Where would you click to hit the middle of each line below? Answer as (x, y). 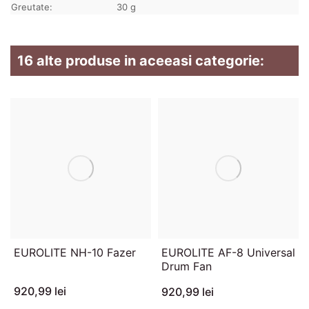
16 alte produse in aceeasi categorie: (141, 60)
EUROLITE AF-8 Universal (228, 252)
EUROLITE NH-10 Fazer (75, 252)
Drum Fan (187, 266)
